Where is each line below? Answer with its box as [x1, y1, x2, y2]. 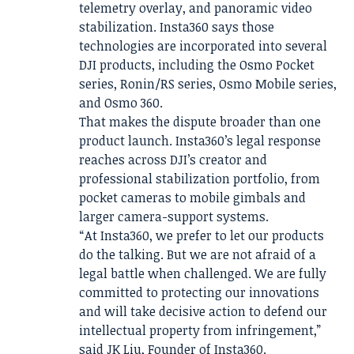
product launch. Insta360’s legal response [79, 132, 321, 150]
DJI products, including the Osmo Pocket [79, 56, 314, 74]
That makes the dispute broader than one [79, 113, 321, 131]
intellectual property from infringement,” [79, 322, 321, 340]
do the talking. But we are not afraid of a [79, 246, 316, 264]
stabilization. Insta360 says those [79, 18, 274, 36]
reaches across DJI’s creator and [79, 151, 267, 169]
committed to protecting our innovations [79, 284, 319, 302]
